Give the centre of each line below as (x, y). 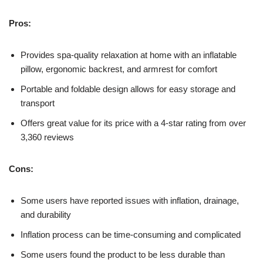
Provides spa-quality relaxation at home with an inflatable (129, 55)
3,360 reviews (47, 137)
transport (38, 103)
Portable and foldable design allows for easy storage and (128, 89)
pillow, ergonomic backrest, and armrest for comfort (119, 69)
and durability (46, 214)
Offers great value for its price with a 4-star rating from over (133, 123)
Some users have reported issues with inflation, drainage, (130, 200)
